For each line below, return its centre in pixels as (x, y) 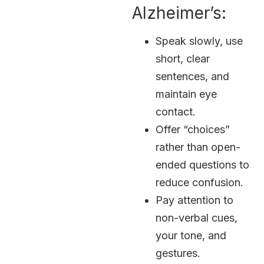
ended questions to (202, 165)
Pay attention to (194, 200)
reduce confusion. (199, 183)
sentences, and (192, 77)
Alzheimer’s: (179, 13)
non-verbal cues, (197, 218)
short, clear (183, 59)
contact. (176, 112)
